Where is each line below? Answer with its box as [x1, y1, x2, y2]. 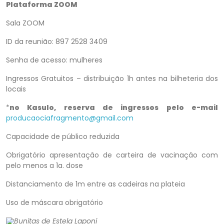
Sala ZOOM [6, 18, 44, 28]
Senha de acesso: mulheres [6, 55, 102, 65]
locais [6, 84, 26, 94]
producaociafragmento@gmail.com [6, 113, 133, 123]
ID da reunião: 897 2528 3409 [6, 36, 107, 46]
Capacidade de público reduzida [6, 131, 119, 141]
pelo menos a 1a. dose [6, 160, 83, 170]
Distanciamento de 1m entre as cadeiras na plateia [6, 179, 185, 189]
